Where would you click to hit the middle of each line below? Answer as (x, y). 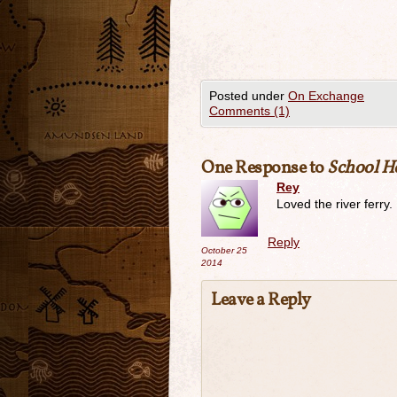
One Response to (264, 168)
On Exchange (326, 95)
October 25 (224, 250)
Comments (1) (249, 110)
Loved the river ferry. (335, 203)
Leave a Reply (261, 300)
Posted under (249, 95)
